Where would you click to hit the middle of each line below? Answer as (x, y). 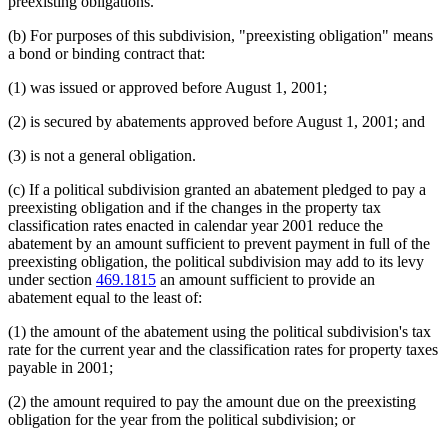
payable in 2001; (60, 367)
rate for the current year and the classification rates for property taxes (223, 349)
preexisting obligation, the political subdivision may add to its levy (216, 261)
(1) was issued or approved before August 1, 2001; (167, 87)
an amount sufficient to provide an (265, 279)
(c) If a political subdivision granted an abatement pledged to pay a (217, 189)
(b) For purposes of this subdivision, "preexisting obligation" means (220, 35)
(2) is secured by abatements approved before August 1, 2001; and (216, 121)
